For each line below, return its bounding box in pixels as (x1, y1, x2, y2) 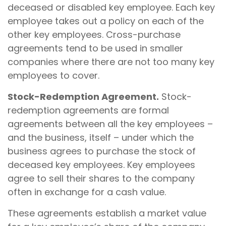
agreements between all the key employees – (8, 118, 213, 130)
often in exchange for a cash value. (8, 186, 166, 198)
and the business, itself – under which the (8, 131, 194, 144)
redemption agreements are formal (8, 104, 169, 117)
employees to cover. (8, 69, 99, 82)
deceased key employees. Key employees (8, 158, 195, 171)
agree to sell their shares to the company (8, 172, 195, 185)
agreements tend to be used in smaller (8, 42, 183, 54)
